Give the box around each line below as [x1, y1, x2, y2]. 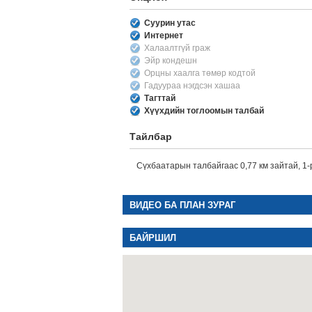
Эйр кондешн [143, 56, 197, 65]
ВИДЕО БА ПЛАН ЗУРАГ [129, 200, 235, 210]
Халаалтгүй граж [143, 43, 210, 53]
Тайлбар [129, 131, 172, 142]
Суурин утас [143, 18, 196, 28]
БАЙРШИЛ [129, 233, 176, 243]
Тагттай [143, 93, 175, 103]
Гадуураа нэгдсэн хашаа [143, 81, 240, 91]
